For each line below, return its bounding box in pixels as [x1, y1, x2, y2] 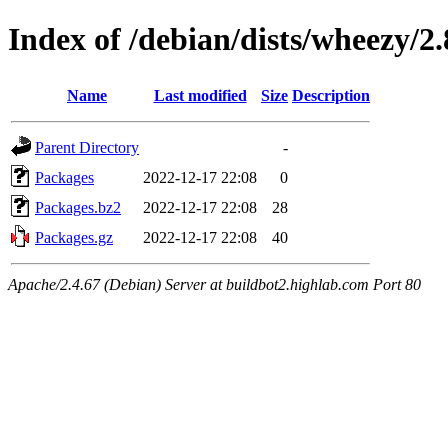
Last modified [153, 86, 247, 104]
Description [292, 86, 370, 104]
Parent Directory [35, 138, 139, 156]
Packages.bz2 [35, 198, 121, 216]
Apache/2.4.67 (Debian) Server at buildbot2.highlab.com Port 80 [8, 275, 421, 293]
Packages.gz [35, 228, 113, 246]
